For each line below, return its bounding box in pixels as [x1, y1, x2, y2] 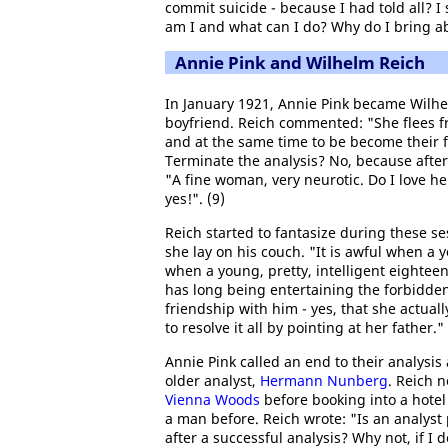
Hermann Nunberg [260, 371, 388, 390]
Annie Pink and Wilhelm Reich [175, 51, 425, 74]
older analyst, [165, 371, 260, 390]
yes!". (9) [165, 189, 225, 208]
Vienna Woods [165, 390, 260, 409]
